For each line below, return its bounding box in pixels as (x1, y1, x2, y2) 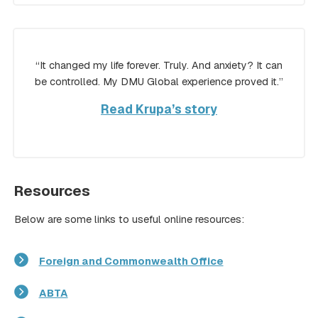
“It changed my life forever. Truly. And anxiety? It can (35, 59, 283, 72)
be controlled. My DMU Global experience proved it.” (35, 75, 283, 89)
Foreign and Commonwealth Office (38, 254, 224, 268)
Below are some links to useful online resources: (14, 213, 245, 226)
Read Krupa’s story (101, 102, 217, 118)
